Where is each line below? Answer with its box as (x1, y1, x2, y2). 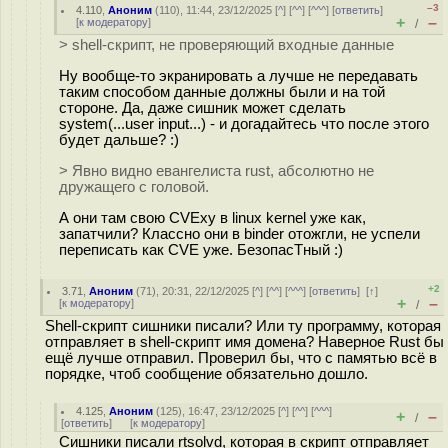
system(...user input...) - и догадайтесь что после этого (59, 115, 429, 132)
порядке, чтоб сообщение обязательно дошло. (45, 366, 368, 382)
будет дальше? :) (59, 131, 179, 148)
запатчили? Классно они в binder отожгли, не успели (59, 225, 420, 242)
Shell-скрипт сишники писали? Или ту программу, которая (45, 318, 441, 334)
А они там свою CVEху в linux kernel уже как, (59, 209, 366, 226)
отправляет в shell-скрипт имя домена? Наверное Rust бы (45, 334, 444, 350)
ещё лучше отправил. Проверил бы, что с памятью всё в (45, 350, 437, 366)
